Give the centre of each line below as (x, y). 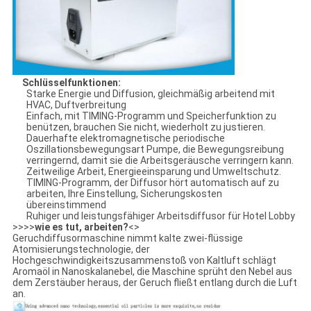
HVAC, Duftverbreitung (76, 104)
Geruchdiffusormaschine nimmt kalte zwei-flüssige (127, 238)
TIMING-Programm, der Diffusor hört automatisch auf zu (152, 182)
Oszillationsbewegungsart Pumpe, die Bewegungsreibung (155, 149)
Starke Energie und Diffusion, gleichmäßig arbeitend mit (150, 93)
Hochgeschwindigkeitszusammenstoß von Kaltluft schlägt (144, 260)
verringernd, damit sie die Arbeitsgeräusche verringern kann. (160, 160)
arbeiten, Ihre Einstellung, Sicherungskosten (124, 193)
